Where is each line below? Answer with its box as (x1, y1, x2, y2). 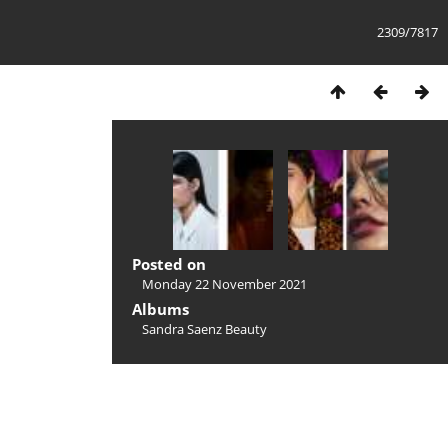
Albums (132, 299, 189, 319)
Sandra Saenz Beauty (142, 320, 267, 338)
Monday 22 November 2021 (142, 275, 307, 293)
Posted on (132, 254, 206, 274)
